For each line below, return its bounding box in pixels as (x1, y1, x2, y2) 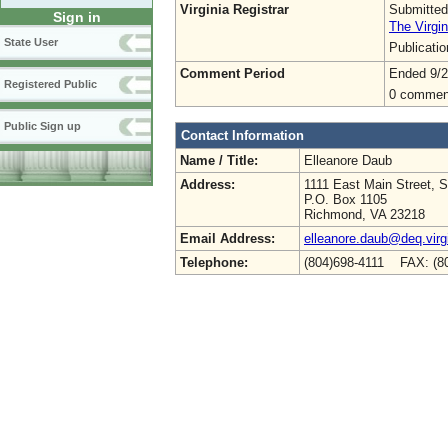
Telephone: (180, 254, 248, 270)
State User (4, 36, 58, 49)
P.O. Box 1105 (304, 191, 387, 207)
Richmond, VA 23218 (304, 206, 425, 222)
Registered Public (4, 78, 97, 91)
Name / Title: (180, 152, 258, 168)
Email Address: (180, 230, 275, 246)
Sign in (52, 9, 101, 26)
